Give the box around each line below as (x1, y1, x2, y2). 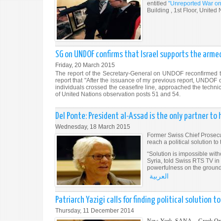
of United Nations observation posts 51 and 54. (55, 91, 181, 98)
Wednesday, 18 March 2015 (55, 123, 130, 130)
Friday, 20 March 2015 (55, 62, 115, 69)
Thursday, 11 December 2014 (55, 207, 134, 214)
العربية (149, 172, 169, 180)
